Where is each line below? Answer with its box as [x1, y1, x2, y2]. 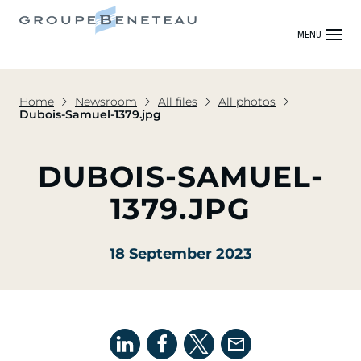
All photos [218, 94, 276, 109]
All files [158, 94, 197, 109]
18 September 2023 [109, 245, 252, 263]
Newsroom [75, 94, 137, 109]
